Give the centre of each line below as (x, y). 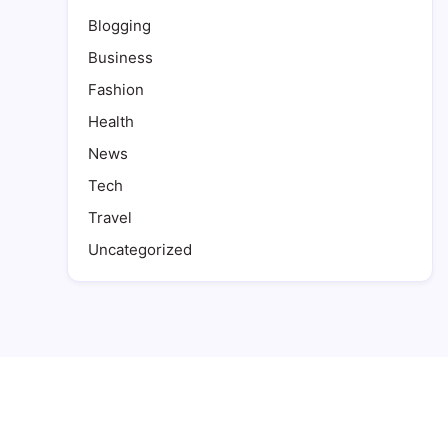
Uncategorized (140, 249)
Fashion (116, 89)
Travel (110, 217)
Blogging (119, 25)
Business (120, 57)
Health (111, 121)
